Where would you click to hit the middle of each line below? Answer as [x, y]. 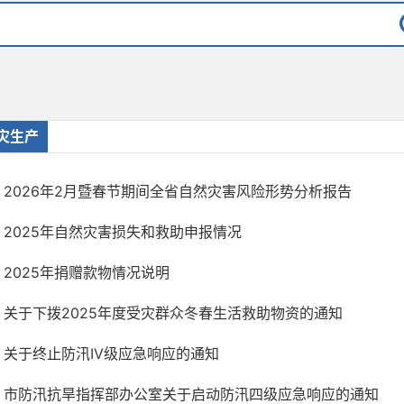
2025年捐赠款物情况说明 [87, 272]
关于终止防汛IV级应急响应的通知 [111, 353]
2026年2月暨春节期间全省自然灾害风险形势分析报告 [178, 191]
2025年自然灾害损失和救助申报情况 [123, 232]
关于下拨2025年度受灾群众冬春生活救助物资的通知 [173, 313]
